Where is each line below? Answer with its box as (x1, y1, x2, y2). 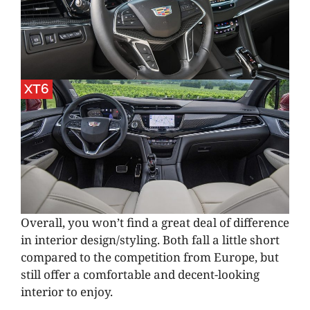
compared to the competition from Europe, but (21, 248, 279, 265)
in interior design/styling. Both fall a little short (21, 231, 280, 248)
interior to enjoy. (21, 283, 113, 300)
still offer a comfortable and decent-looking (21, 266, 259, 282)
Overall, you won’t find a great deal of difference (21, 214, 289, 230)
